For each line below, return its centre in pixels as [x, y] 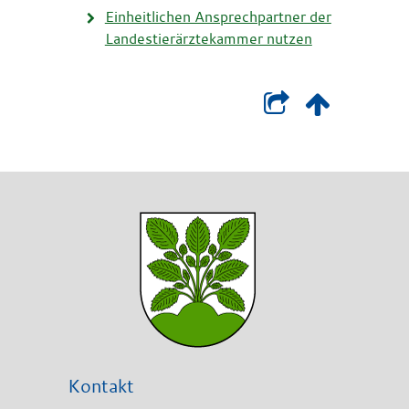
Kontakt [101, 385]
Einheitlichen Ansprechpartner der [218, 17]
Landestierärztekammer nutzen [208, 39]
